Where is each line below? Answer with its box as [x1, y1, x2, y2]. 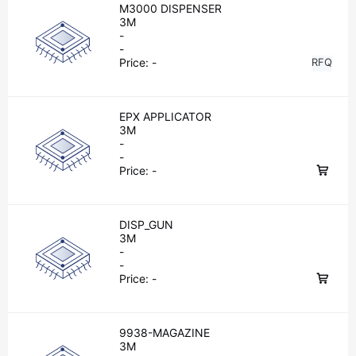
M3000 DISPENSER [119, 2, 222, 15]
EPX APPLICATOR [119, 110, 211, 123]
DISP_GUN [119, 218, 173, 231]
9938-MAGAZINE [119, 326, 210, 339]
